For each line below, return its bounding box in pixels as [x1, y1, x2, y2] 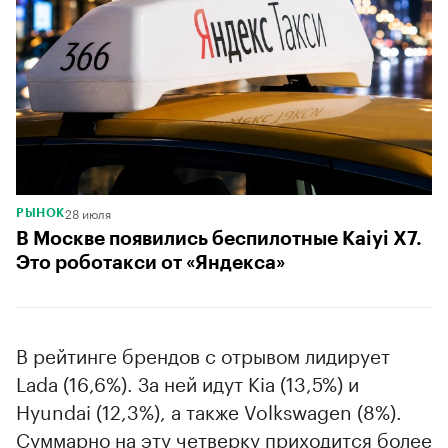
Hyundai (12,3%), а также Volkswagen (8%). [16, 394, 402, 425]
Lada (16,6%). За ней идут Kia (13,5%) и [16, 366, 359, 397]
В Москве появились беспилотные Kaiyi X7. [16, 228, 422, 248]
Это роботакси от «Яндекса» [16, 252, 285, 272]
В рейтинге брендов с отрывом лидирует [16, 338, 390, 369]
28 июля [64, 202, 111, 222]
